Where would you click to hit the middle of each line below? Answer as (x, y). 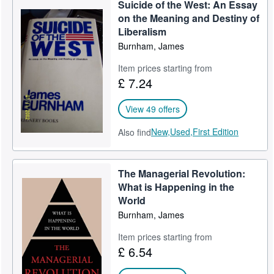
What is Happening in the (176, 187)
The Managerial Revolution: (182, 173)
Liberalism (143, 31)
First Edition (216, 131)
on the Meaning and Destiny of (189, 18)
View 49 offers (153, 109)
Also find (135, 132)
